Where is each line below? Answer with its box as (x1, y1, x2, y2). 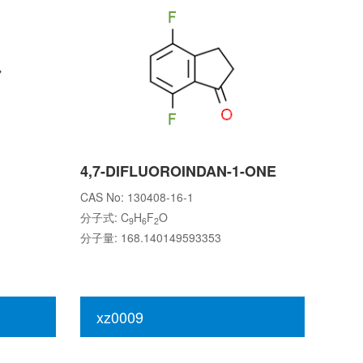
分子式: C (79, 209, 129, 225)
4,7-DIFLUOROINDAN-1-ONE (79, 160, 276, 181)
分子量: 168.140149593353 (79, 229, 221, 246)
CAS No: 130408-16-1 (79, 189, 194, 205)
